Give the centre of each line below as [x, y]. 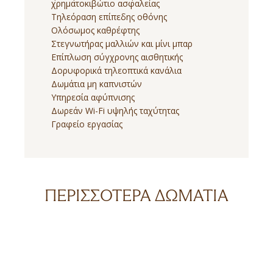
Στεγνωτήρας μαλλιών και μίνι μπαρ [122, 44]
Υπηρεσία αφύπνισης [93, 97]
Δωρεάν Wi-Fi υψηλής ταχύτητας [115, 111]
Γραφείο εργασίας [87, 124]
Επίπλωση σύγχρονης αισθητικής [117, 57]
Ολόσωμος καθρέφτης [95, 30]
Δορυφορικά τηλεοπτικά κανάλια [116, 71]
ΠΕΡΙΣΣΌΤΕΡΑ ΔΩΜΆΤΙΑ [136, 196]
